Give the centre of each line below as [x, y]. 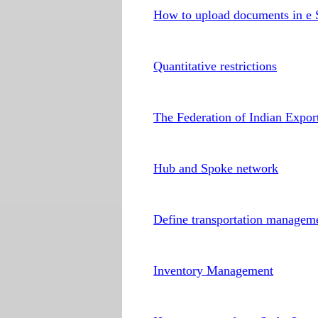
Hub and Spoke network [216, 168]
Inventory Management [214, 270]
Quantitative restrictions [215, 66]
